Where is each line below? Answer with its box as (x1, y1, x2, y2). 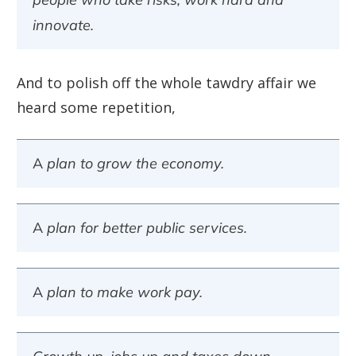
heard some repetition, (17, 98, 176, 118)
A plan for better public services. (33, 219, 247, 238)
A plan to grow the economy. (33, 154, 224, 173)
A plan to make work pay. (33, 283, 203, 302)
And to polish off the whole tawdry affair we (17, 73, 316, 93)
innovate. (33, 16, 94, 35)
